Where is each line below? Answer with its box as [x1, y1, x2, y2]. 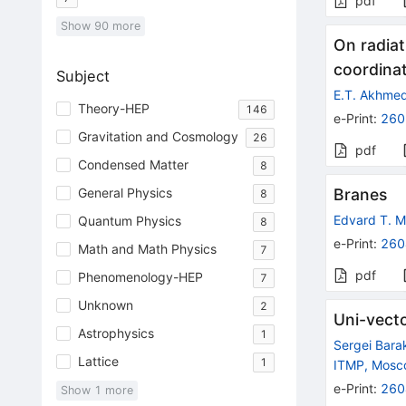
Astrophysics [77, 325, 154, 342]
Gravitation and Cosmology [77, 129, 238, 145]
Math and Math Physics [77, 241, 217, 257]
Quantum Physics [77, 213, 181, 229]
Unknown [77, 297, 133, 314]
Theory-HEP [77, 101, 150, 117]
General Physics [77, 185, 172, 201]
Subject [55, 67, 110, 86]
